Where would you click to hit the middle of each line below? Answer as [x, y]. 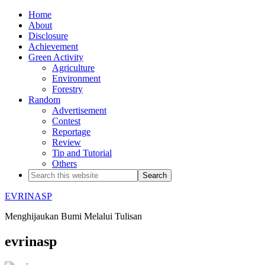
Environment [76, 78]
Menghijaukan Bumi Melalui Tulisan [73, 216]
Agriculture [73, 68]
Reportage [71, 132]
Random [44, 100]
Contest [66, 121]
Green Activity [56, 57]
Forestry [67, 89]
